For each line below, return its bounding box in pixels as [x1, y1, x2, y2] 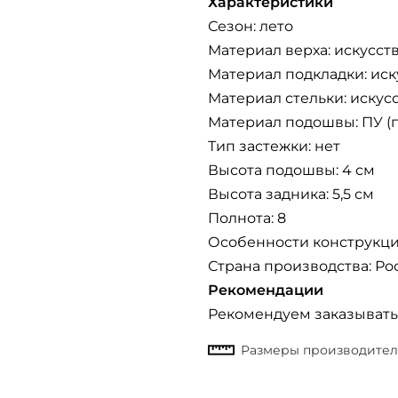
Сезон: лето [208, 18, 293, 35]
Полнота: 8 [208, 210, 286, 227]
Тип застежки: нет [208, 138, 340, 155]
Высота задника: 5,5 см [208, 186, 374, 203]
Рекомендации [208, 282, 323, 298]
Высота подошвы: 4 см [208, 162, 375, 179]
